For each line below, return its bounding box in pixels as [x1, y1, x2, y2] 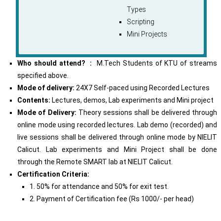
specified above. [17, 72, 69, 80]
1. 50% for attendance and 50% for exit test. [30, 183, 169, 191]
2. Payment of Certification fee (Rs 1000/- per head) [30, 195, 194, 203]
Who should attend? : [17, 59, 92, 68]
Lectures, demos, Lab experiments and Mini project [50, 96, 214, 105]
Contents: [17, 96, 50, 105]
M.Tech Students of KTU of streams [92, 59, 218, 68]
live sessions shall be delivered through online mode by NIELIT [17, 133, 218, 142]
